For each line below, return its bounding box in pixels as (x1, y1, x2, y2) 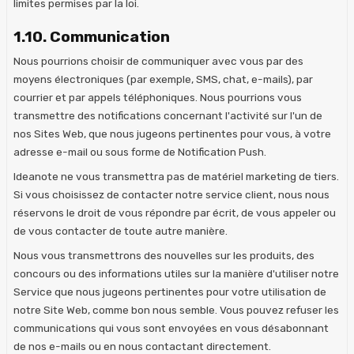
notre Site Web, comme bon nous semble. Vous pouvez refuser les (13, 303, 339, 316)
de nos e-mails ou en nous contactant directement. (13, 339, 271, 352)
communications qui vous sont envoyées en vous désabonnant (13, 321, 329, 334)
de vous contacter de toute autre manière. (13, 224, 228, 237)
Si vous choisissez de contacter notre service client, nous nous (13, 187, 330, 201)
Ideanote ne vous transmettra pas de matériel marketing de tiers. (13, 169, 339, 183)
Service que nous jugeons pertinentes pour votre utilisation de (13, 284, 326, 298)
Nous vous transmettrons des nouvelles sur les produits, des (13, 248, 314, 262)
